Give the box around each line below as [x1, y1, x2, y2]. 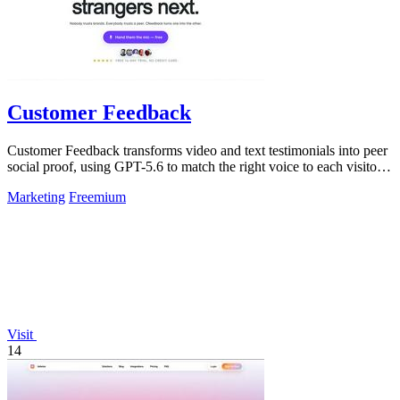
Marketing [7, 189, 65, 205]
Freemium [69, 189, 126, 205]
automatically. [7, 175, 85, 191]
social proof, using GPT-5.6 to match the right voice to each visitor [7, 159, 381, 175]
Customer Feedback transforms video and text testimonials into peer [7, 143, 387, 159]
